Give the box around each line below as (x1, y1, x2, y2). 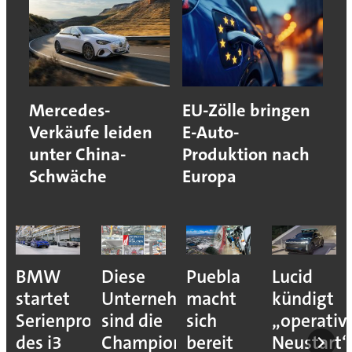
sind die (101, 308, 163, 333)
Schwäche (28, 164, 107, 188)
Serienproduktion (15, 308, 154, 333)
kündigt (271, 286, 334, 311)
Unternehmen (101, 286, 212, 311)
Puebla (186, 264, 241, 289)
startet (15, 286, 70, 311)
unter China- (28, 142, 126, 166)
